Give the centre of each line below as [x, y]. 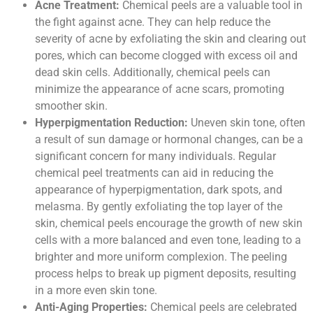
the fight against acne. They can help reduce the [153, 22]
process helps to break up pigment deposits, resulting [166, 273]
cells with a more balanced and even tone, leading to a [168, 240]
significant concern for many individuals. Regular [155, 156]
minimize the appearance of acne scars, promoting [160, 89]
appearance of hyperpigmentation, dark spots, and [159, 189]
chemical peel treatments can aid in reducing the [154, 173]
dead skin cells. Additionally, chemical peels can [153, 72]
